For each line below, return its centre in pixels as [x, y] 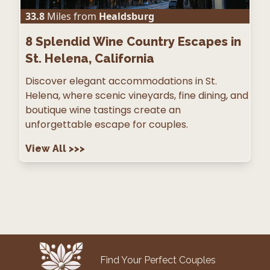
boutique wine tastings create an [103, 110]
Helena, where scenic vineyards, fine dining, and [137, 96]
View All [47, 149]
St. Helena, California [90, 59]
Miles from [71, 17]
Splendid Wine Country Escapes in [138, 42]
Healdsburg [127, 17]
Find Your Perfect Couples [158, 260]
